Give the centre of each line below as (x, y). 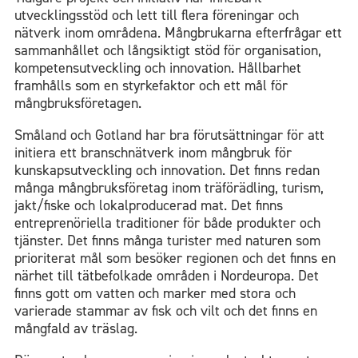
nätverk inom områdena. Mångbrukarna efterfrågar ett (178, 32)
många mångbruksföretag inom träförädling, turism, (169, 187)
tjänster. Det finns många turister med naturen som (167, 240)
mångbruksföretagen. (78, 103)
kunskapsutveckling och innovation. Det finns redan (167, 170)
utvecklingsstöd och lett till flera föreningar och (157, 15)
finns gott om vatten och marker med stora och (155, 293)
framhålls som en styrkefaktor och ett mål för (151, 85)
